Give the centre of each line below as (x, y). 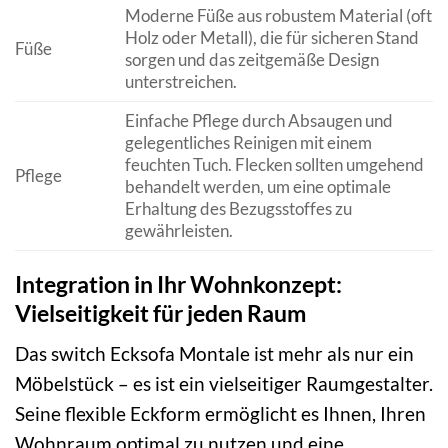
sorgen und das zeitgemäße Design (251, 59)
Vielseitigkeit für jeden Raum (160, 312)
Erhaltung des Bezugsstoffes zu (238, 208)
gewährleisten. (178, 230)
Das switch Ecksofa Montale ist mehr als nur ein (214, 354)
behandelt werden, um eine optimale (257, 186)
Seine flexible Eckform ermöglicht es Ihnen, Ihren (220, 414)
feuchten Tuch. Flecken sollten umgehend (274, 164)
